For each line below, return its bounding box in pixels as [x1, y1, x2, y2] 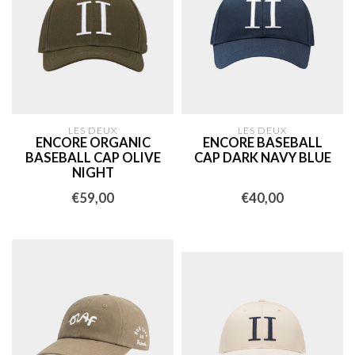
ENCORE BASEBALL [202, 134, 323, 151]
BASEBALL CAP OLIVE [25, 149, 161, 166]
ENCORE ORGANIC [35, 134, 151, 151]
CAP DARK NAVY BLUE [193, 149, 331, 166]
